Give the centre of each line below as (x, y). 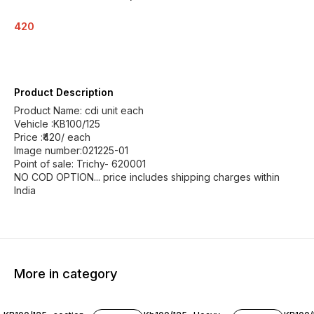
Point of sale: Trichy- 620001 (80, 164)
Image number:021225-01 (71, 150)
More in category (66, 273)
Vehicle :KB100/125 (57, 124)
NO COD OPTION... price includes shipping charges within (147, 177)
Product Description (64, 92)
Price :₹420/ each (52, 137)
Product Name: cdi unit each (79, 110)
